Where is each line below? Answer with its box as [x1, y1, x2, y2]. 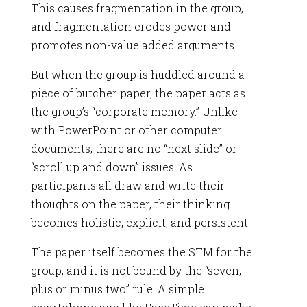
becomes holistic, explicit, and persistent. [30, 214, 250, 230]
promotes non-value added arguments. [30, 37, 236, 52]
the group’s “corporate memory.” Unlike [30, 103, 238, 119]
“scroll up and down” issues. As [30, 159, 193, 174]
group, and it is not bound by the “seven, [30, 262, 241, 278]
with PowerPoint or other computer [30, 122, 222, 137]
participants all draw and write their [30, 177, 225, 193]
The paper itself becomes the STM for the [30, 244, 252, 259]
